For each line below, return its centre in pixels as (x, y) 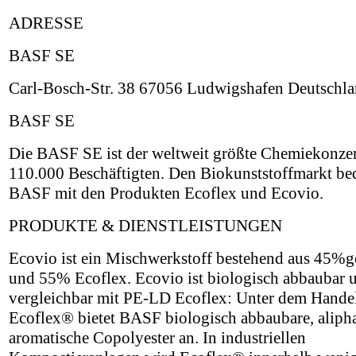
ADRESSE (46, 23)
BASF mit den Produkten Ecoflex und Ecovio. (166, 193)
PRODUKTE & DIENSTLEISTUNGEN (145, 225)
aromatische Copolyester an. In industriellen (157, 337)
